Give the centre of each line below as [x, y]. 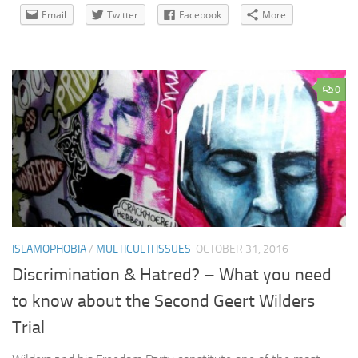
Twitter [123, 15]
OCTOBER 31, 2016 [242, 249]
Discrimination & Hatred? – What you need [172, 275]
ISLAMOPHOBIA [49, 249]
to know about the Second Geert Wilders [163, 302]
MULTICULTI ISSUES [143, 249]
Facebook [200, 15]
